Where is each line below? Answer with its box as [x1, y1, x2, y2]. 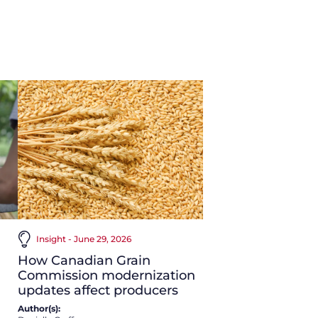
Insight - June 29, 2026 [35, 233, 131, 244]
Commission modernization [17, 267, 195, 283]
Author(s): [17, 302, 60, 314]
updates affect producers [17, 282, 178, 298]
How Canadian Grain [17, 252, 150, 268]
